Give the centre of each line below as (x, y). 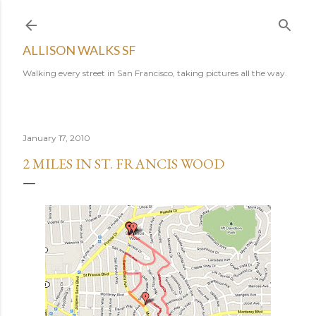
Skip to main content (158, 18)
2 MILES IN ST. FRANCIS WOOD (123, 164)
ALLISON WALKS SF (79, 50)
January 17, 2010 (56, 138)
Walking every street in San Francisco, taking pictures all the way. (155, 73)
